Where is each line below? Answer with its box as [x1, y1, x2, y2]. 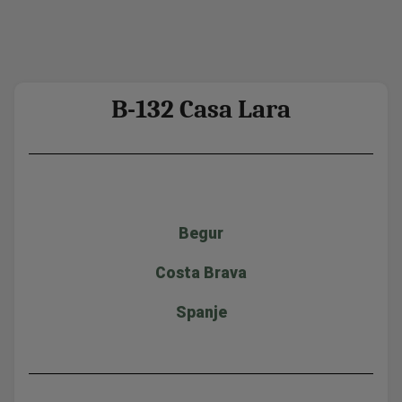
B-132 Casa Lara [111, 93, 291, 124]
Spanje [175, 302, 227, 321]
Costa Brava [155, 263, 247, 282]
